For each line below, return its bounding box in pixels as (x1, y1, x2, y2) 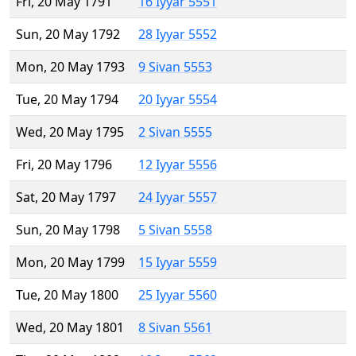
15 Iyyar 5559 (138, 253, 217, 272)
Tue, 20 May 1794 (16, 91, 118, 109)
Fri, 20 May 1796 (16, 156, 112, 174)
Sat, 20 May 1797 (16, 188, 116, 207)
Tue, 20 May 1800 (16, 286, 118, 304)
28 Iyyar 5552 (138, 25, 217, 44)
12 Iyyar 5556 (138, 156, 217, 174)
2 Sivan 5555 (138, 123, 212, 141)
